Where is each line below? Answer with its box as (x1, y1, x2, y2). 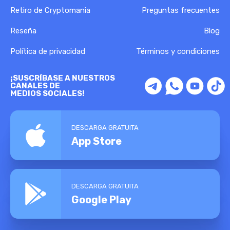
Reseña (10, 26, 36, 35)
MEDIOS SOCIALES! (10, 88, 85, 98)
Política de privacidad (10, 46, 85, 56)
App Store (71, 135, 122, 147)
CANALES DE (10, 81, 60, 90)
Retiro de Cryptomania (10, 5, 90, 15)
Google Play (71, 193, 131, 206)
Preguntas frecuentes (142, 5, 220, 15)
